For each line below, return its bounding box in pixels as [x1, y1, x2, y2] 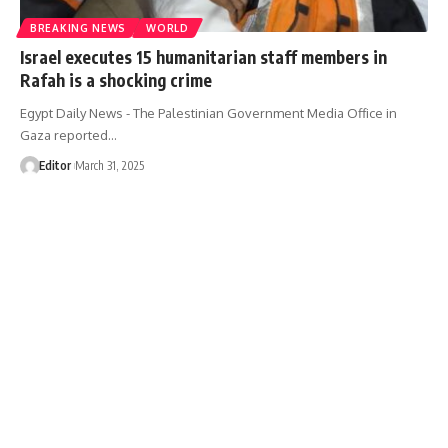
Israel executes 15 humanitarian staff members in [20, 45, 387, 68]
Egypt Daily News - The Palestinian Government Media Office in [20, 104, 397, 121]
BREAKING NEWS [30, 21, 127, 34]
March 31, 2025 [74, 157, 144, 173]
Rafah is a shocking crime [20, 68, 212, 91]
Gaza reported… [20, 126, 117, 143]
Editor [38, 157, 71, 173]
